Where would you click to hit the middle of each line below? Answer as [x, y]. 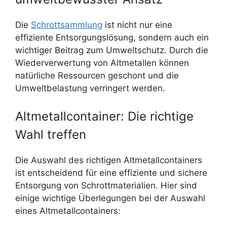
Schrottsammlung [67, 25]
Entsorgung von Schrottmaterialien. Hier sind [106, 186]
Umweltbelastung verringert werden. [90, 88]
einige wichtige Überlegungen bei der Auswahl [110, 198]
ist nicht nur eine [137, 25]
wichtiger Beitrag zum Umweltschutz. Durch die [112, 50]
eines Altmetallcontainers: [68, 211]
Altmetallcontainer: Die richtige [104, 117]
